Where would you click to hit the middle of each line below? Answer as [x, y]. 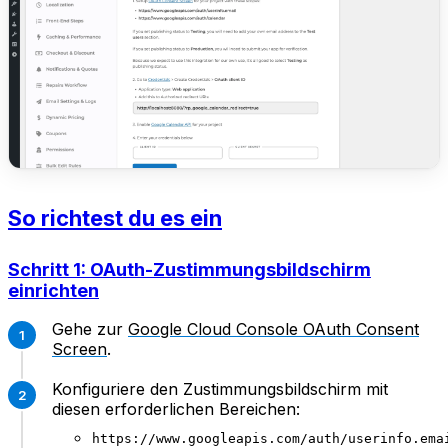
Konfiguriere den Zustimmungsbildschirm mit [220, 389]
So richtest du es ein [115, 218]
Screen [79, 349]
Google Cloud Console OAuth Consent [273, 329]
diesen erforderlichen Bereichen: [176, 409]
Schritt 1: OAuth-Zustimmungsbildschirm [189, 270]
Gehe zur [90, 329]
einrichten [53, 291]
